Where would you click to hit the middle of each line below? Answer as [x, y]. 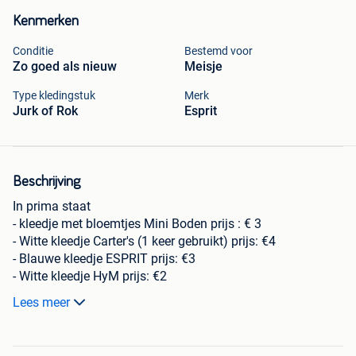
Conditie [33, 51]
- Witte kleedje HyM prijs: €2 [90, 277]
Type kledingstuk [54, 96]
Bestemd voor [219, 51]
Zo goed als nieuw [65, 67]
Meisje [203, 67]
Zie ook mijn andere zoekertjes [98, 346]
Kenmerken [46, 22]
